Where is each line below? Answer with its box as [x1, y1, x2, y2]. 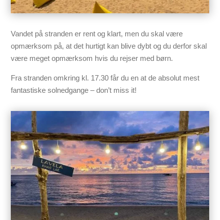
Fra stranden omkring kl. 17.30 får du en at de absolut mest [11, 73, 200, 82]
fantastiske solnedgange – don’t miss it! [11, 85, 137, 94]
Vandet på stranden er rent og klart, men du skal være [11, 29, 183, 38]
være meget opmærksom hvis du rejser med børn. [11, 54, 173, 62]
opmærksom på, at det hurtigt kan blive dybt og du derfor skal [11, 41, 207, 50]
